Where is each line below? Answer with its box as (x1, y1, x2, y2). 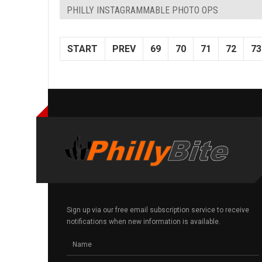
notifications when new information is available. (67, 218, 220, 226)
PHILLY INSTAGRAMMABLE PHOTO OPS (67, 5, 218, 16)
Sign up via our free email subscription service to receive (67, 206, 249, 215)
